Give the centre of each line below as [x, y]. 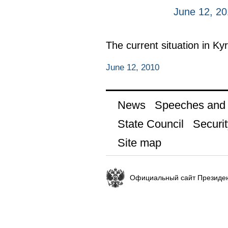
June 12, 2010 [132, 68]
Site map [139, 143]
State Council [150, 124]
